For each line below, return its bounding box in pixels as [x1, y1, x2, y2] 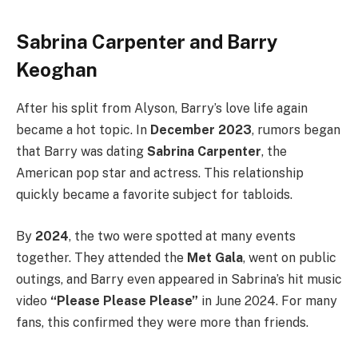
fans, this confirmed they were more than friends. [16, 315, 308, 330]
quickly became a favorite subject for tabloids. [16, 187, 292, 203]
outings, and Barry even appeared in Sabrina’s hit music [16, 272, 342, 287]
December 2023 [150, 122, 252, 138]
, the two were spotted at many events [69, 229, 296, 244]
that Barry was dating [16, 144, 147, 160]
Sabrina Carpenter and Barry [16, 30, 277, 53]
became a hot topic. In [16, 122, 150, 138]
